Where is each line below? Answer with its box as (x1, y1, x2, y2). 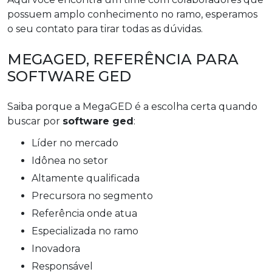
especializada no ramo (38, 225, 138, 237)
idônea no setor (35, 154, 108, 166)
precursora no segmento (39, 189, 153, 202)
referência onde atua (39, 207, 137, 219)
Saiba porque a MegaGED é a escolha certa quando (7, 100, 257, 112)
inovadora (35, 242, 80, 254)
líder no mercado (37, 137, 118, 149)
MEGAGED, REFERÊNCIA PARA (7, 50, 239, 68)
